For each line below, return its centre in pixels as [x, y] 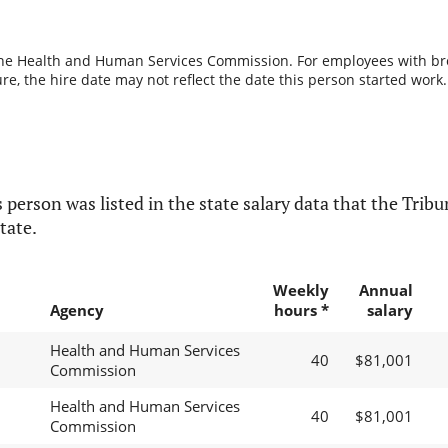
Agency [76, 310]
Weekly [300, 290]
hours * [301, 310]
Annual [385, 290]
